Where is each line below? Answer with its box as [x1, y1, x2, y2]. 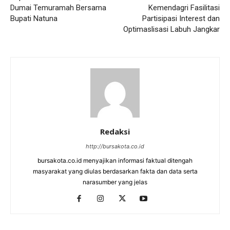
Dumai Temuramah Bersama [10, 3, 106, 12]
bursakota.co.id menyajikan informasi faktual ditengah [37, 156, 193, 164]
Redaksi [100, 126, 130, 137]
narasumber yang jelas [83, 178, 147, 186]
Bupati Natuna [10, 13, 57, 23]
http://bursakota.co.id [86, 142, 144, 150]
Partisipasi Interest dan [142, 13, 220, 23]
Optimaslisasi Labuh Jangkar [123, 24, 220, 34]
